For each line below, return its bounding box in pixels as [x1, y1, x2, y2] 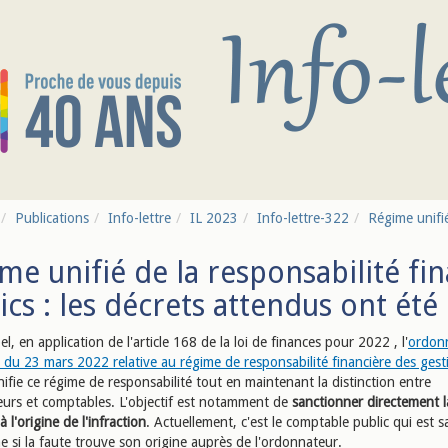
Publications [15, 210, 89, 226]
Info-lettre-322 [257, 210, 349, 226]
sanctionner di [292, 394, 378, 410]
